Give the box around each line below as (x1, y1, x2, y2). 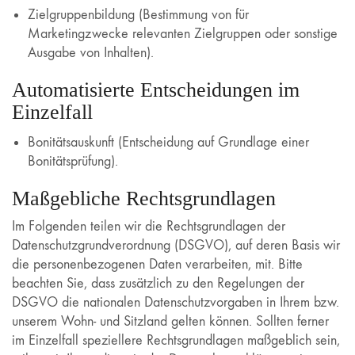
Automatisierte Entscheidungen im (12, 78, 300, 101)
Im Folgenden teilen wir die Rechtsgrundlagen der (12, 218, 285, 235)
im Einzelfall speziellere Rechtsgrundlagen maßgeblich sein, (12, 332, 340, 349)
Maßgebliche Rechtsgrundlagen (12, 186, 276, 210)
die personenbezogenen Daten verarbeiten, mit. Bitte (12, 256, 303, 273)
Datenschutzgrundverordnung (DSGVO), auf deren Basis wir (12, 237, 340, 254)
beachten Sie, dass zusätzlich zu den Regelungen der (12, 275, 304, 292)
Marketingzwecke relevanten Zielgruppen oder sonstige (28, 25, 338, 42)
